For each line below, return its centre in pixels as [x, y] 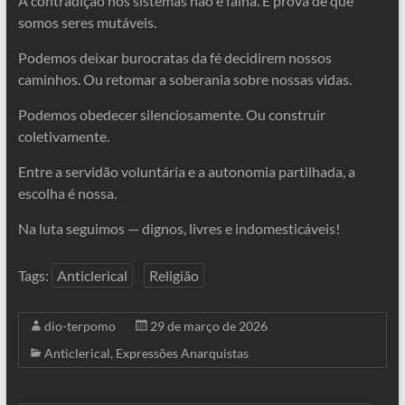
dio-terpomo [80, 326]
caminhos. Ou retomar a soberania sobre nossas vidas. [184, 79]
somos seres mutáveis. [87, 22]
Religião [174, 275]
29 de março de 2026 [208, 326]
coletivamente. [63, 136]
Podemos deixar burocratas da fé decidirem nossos [174, 57]
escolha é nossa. [67, 193]
